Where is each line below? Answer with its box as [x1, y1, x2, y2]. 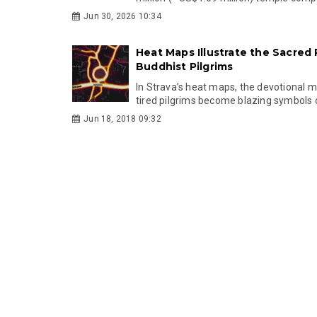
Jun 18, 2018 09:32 [83, 114, 161, 124]
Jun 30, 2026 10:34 [83, 11, 161, 21]
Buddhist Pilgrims [136, 60, 234, 73]
